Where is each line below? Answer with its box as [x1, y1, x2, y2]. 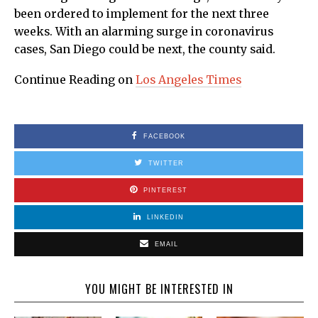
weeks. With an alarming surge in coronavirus [14, 25, 273, 39]
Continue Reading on [14, 73, 136, 87]
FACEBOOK [143, 133, 185, 141]
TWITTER [148, 160, 184, 168]
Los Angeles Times [136, 73, 241, 87]
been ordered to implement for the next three [14, 7, 269, 21]
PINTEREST [143, 187, 187, 194]
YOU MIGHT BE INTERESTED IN [84, 280, 234, 298]
